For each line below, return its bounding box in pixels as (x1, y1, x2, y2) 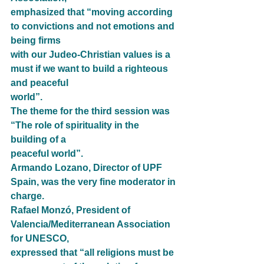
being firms (11, 35, 61, 46)
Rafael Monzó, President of (11, 205, 133, 216)
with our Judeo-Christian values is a (11, 49, 173, 60)
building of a (11, 134, 66, 145)
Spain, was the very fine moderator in (11, 177, 178, 187)
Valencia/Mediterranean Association (11, 219, 173, 230)
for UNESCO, (11, 233, 69, 244)
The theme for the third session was (11, 106, 172, 117)
